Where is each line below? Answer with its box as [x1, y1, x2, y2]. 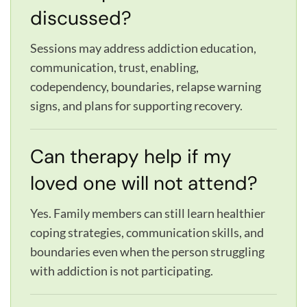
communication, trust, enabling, [30, 59, 199, 75]
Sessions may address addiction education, [30, 40, 256, 56]
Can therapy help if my [30, 143, 232, 169]
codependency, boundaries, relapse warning [30, 78, 261, 94]
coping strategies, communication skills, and [30, 224, 264, 240]
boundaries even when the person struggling [30, 243, 265, 259]
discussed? [30, 5, 132, 31]
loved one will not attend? [30, 170, 258, 196]
